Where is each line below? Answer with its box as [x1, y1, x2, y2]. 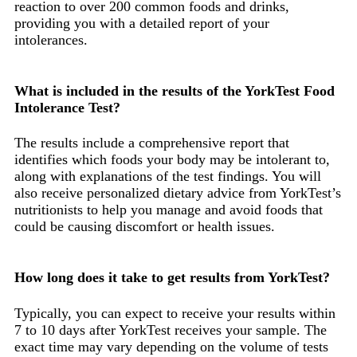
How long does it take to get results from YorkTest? [14, 269, 330, 286]
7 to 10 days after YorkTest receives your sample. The [14, 322, 327, 339]
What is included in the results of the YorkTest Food [14, 82, 335, 99]
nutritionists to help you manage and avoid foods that [14, 202, 323, 218]
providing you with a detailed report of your [14, 14, 269, 31]
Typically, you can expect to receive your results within [14, 305, 335, 322]
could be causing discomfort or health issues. [14, 218, 275, 235]
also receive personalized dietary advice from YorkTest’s [14, 185, 341, 202]
